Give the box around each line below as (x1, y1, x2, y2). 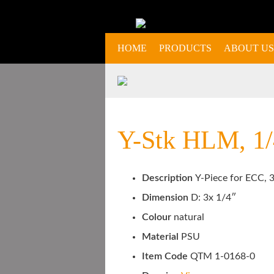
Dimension (142, 192, 188, 202)
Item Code (142, 251, 190, 261)
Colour (142, 212, 174, 222)
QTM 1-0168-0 (190, 251, 255, 261)
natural (174, 212, 204, 222)
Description (142, 172, 195, 183)
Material (142, 231, 179, 242)
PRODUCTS (159, 43, 212, 53)
